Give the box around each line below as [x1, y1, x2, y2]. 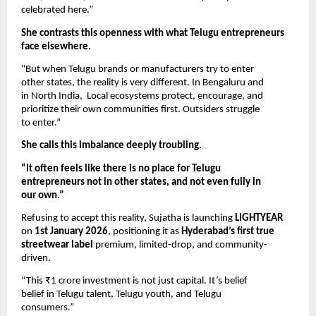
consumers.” [21, 303, 74, 314]
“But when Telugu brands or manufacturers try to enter [21, 63, 254, 75]
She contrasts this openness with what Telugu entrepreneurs [21, 28, 284, 39]
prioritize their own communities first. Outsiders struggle [21, 104, 260, 115]
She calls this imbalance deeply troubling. [21, 140, 202, 152]
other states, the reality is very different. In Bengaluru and [21, 77, 264, 88]
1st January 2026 [35, 226, 108, 237]
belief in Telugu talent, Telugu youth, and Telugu [21, 289, 221, 300]
